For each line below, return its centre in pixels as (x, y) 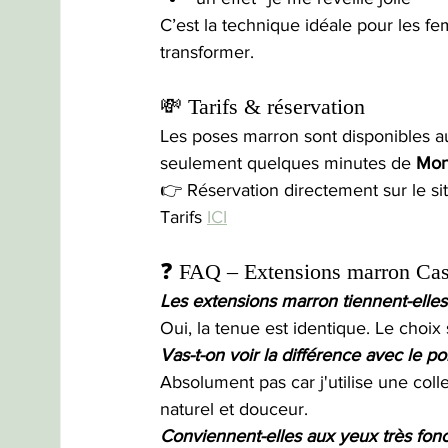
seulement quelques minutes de (288, 163)
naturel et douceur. (234, 409)
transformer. (207, 52)
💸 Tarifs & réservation (262, 107)
